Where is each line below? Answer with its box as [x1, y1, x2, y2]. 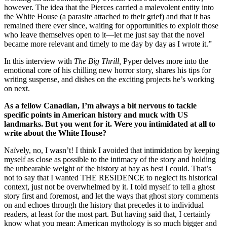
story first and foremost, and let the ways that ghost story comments [4, 191, 218, 200]
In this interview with [4, 56, 74, 65]
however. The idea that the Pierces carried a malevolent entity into [4, 3, 214, 12]
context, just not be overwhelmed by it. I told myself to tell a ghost [4, 182, 215, 191]
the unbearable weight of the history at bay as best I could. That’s [4, 164, 211, 173]
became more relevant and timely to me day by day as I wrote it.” [4, 39, 212, 48]
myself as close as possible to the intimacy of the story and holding [4, 155, 216, 164]
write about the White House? [4, 128, 108, 137]
